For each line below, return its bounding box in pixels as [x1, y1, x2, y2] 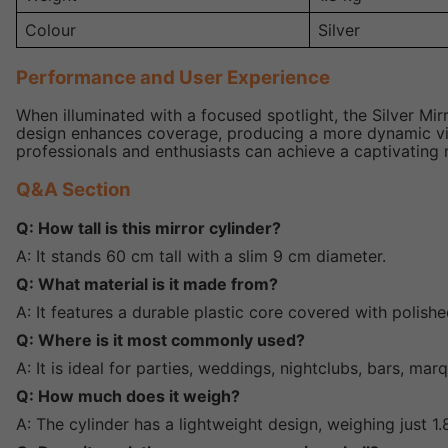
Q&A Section [16, 178, 131, 202]
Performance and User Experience [16, 65, 330, 89]
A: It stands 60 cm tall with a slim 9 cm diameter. [16, 245, 386, 266]
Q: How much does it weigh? [16, 385, 240, 406]
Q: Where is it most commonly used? [16, 329, 305, 350]
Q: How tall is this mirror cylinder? [16, 217, 281, 238]
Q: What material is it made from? [16, 273, 278, 294]
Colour [25, 20, 76, 41]
